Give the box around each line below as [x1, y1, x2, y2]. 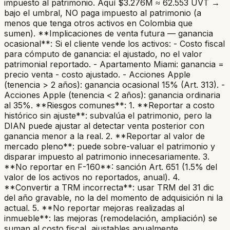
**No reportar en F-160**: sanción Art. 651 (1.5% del [4, 162, 217, 172]
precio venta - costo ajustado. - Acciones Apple [4, 69, 190, 80]
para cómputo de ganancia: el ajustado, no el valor [4, 49, 202, 60]
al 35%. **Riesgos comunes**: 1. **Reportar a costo [4, 100, 215, 111]
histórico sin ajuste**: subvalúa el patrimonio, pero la [4, 110, 212, 121]
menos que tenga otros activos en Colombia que [4, 18, 193, 29]
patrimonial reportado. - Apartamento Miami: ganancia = [4, 59, 224, 70]
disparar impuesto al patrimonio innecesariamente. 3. [4, 151, 209, 162]
